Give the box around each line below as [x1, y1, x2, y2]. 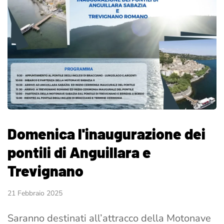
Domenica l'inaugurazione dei [7, 124, 205, 143]
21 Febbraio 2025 [7, 188, 62, 198]
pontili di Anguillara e [7, 143, 151, 161]
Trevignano [7, 161, 83, 180]
